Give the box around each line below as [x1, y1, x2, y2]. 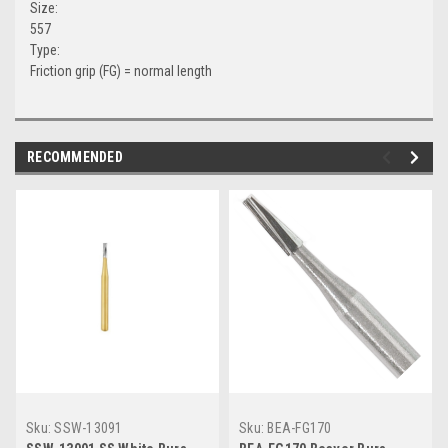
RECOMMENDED [27, 148, 123, 165]
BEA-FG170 [267, 419, 332, 436]
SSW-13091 [54, 419, 123, 436]
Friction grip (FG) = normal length [30, 62, 212, 79]
